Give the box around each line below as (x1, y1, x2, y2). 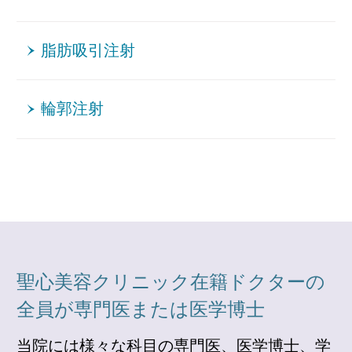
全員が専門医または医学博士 (16, 299, 265, 320)
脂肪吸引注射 (41, 42, 136, 60)
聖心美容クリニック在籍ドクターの (16, 271, 325, 292)
